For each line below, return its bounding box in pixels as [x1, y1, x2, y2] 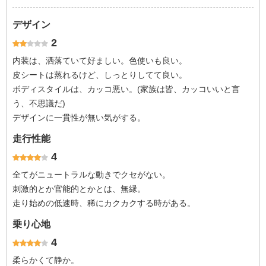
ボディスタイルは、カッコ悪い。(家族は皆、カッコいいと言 [12, 84, 240, 94]
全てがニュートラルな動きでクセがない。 [12, 170, 170, 179]
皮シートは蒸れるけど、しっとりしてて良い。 [12, 70, 187, 80]
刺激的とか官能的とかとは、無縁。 [12, 184, 145, 194]
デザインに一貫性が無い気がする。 [12, 113, 145, 122]
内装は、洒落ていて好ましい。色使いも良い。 [12, 56, 187, 65]
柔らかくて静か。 [12, 255, 79, 265]
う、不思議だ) [12, 99, 65, 108]
